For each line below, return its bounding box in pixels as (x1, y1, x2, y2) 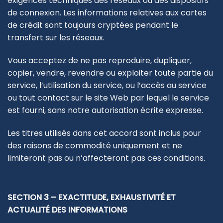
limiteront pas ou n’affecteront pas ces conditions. (7, 152, 205, 164)
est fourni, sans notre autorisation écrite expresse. (7, 105, 203, 116)
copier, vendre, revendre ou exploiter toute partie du (7, 67, 213, 79)
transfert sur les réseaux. (7, 32, 105, 44)
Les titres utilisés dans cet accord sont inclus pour (7, 127, 201, 139)
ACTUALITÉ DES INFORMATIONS (7, 204, 127, 216)
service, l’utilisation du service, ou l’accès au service (7, 80, 207, 92)
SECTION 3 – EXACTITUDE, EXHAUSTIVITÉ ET (7, 192, 176, 204)
